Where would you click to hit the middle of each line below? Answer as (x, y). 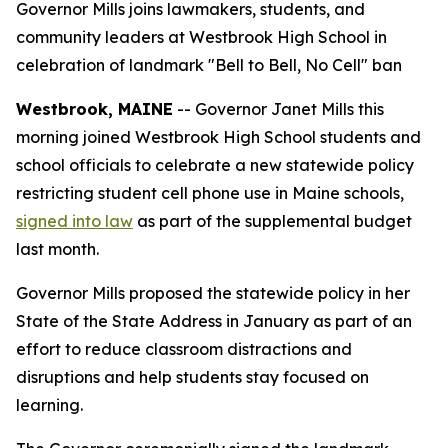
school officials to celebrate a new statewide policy (215, 165)
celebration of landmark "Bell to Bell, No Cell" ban (209, 65)
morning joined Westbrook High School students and (218, 137)
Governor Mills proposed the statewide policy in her (213, 293)
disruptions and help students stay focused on (192, 377)
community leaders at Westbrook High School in (201, 37)
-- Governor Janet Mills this (278, 109)
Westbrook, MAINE (94, 109)
